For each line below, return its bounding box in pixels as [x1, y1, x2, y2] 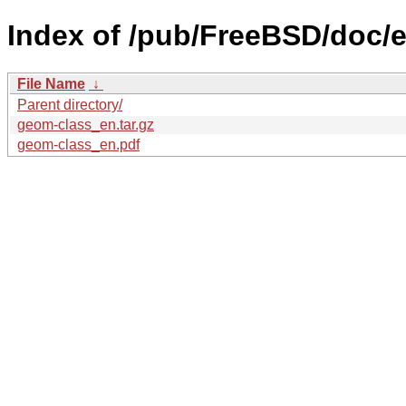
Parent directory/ [17, 96, 122, 112]
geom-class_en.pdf [17, 136, 140, 152]
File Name [17, 75, 85, 92]
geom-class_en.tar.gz [17, 116, 154, 132]
